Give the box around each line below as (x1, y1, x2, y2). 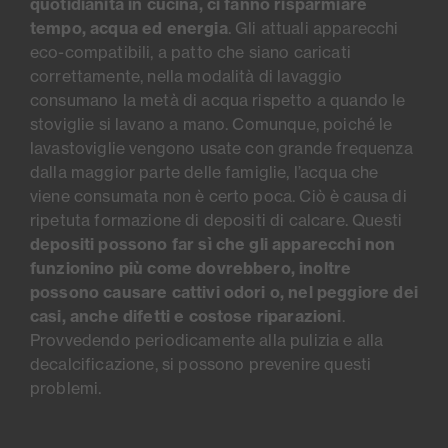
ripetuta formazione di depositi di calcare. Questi (30, 210, 403, 231)
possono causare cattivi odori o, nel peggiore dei (30, 282, 418, 303)
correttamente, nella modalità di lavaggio (30, 66, 343, 87)
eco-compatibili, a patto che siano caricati (30, 42, 351, 63)
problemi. (30, 378, 102, 399)
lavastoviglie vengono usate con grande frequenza (30, 138, 413, 159)
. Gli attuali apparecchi (227, 18, 399, 39)
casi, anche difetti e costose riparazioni (30, 306, 342, 327)
